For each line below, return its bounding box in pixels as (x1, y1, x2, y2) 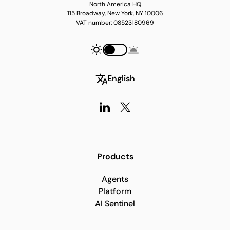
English (107, 73, 135, 84)
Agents (102, 174, 128, 184)
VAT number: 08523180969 (76, 18, 154, 27)
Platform (98, 186, 132, 197)
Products (97, 151, 133, 162)
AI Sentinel (95, 198, 135, 209)
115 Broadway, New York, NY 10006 (67, 9, 163, 17)
